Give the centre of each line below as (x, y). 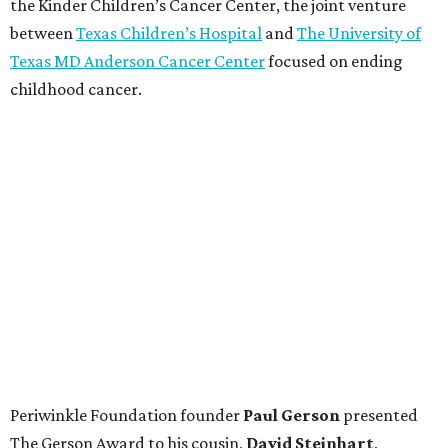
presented (379, 415)
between (43, 33)
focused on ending (334, 61)
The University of (359, 33)
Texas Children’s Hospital (169, 33)
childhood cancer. (76, 89)
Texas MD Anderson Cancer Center (137, 61)
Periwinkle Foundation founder (126, 415)
